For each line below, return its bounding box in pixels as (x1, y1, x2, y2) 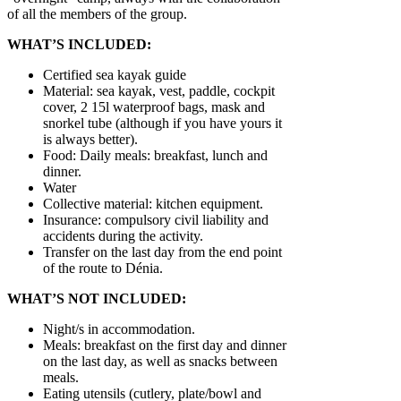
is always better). (43, 132, 138, 148)
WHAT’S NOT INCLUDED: (7, 291, 186, 307)
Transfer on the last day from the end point (43, 244, 282, 260)
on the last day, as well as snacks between (43, 354, 277, 370)
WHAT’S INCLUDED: (7, 37, 151, 53)
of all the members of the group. (7, 6, 187, 22)
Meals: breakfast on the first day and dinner (43, 337, 286, 354)
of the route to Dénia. (43, 260, 163, 277)
